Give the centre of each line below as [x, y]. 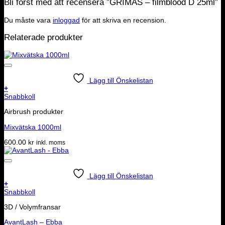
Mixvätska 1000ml [33, 127]
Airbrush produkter [34, 112]
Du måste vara [28, 20]
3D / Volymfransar [32, 207]
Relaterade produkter [43, 37]
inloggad [66, 20]
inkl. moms [51, 142]
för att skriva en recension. [123, 20]
